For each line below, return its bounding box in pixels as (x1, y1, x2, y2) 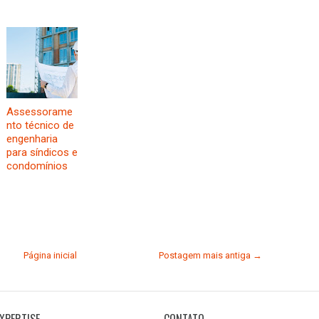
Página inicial (23, 250, 77, 261)
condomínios (6, 159, 68, 172)
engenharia (6, 132, 58, 145)
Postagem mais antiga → (159, 250, 262, 261)
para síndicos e (6, 146, 78, 159)
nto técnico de (6, 119, 74, 132)
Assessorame (6, 105, 73, 118)
